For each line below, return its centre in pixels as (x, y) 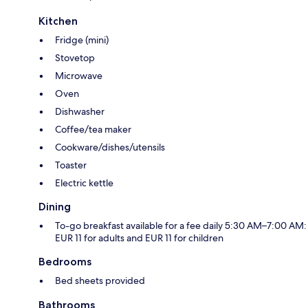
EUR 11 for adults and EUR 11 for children (139, 238)
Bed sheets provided (100, 281)
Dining (55, 207)
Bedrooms (65, 262)
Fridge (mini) (82, 40)
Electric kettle (84, 183)
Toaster (71, 165)
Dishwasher (80, 112)
